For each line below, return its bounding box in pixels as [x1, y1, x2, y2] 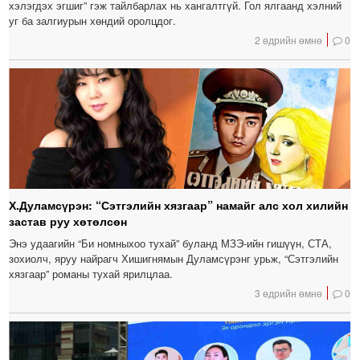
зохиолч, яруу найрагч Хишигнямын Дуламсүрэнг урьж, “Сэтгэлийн [9, 250, 339, 266]
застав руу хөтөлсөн [9, 212, 128, 229]
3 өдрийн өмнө [255, 285, 323, 300]
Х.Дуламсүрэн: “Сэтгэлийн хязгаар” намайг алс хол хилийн [9, 196, 349, 213]
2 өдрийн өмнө [255, 32, 323, 47]
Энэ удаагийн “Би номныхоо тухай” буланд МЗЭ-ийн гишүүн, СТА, [9, 235, 333, 251]
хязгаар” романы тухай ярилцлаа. [9, 265, 174, 281]
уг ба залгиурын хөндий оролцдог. [9, 12, 177, 28]
